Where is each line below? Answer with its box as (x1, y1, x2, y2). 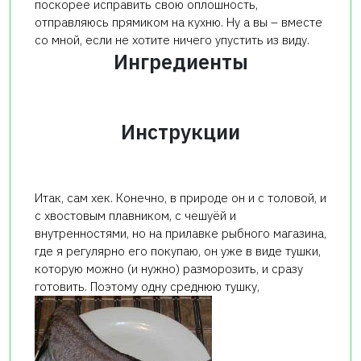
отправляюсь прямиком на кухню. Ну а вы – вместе (35, 15, 322, 31)
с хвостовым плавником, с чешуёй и (35, 208, 236, 224)
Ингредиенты (113, 48, 248, 76)
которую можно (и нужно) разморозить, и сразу (35, 261, 303, 277)
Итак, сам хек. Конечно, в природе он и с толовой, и (35, 190, 326, 206)
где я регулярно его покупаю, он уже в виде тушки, (35, 243, 321, 259)
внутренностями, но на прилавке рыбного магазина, (35, 226, 326, 242)
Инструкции (121, 118, 240, 146)
